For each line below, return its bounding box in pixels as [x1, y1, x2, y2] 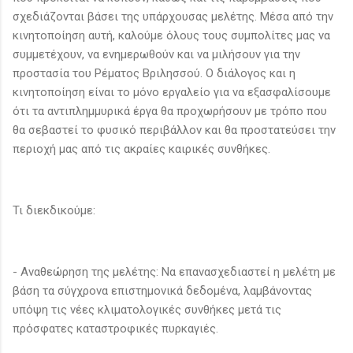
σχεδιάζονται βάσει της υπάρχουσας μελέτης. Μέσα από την [13, 9, 333, 24]
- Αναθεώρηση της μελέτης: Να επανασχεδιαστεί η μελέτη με [13, 264, 336, 279]
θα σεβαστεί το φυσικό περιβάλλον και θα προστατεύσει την [13, 122, 336, 137]
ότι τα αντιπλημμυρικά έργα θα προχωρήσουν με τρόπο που [13, 103, 327, 118]
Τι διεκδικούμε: [13, 203, 95, 217]
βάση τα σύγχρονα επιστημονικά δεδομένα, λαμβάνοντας [13, 283, 312, 298]
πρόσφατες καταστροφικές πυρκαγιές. [13, 321, 218, 336]
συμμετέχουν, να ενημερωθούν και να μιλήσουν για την [13, 46, 300, 61]
